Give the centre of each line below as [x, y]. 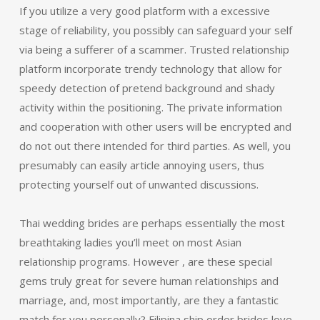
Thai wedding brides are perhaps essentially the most [152, 223]
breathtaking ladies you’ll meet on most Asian [130, 242]
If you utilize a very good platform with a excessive [144, 11]
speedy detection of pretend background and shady [147, 88]
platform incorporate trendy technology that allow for [150, 69]
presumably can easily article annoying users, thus [141, 165]
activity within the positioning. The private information [150, 107]
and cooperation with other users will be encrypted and [155, 126]
